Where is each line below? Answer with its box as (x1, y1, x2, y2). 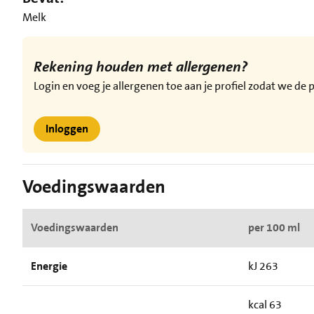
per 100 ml (248, 220, 300, 235)
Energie (31, 259, 67, 273)
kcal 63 (248, 297, 282, 312)
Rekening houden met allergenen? (34, 57, 251, 76)
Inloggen (46, 121, 88, 136)
